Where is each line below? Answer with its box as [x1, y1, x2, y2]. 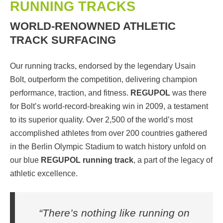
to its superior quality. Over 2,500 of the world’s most [10, 115, 193, 124]
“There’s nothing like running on [38, 207, 190, 219]
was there [170, 89, 207, 98]
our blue [10, 156, 41, 165]
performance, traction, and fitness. [10, 89, 130, 98]
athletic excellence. [10, 169, 78, 178]
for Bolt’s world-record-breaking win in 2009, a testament [10, 102, 208, 111]
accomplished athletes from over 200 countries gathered [10, 129, 207, 138]
